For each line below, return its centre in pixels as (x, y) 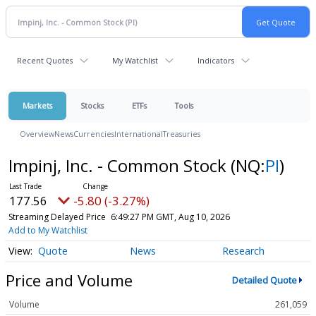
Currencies (94, 134)
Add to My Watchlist (48, 230)
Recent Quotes (45, 60)
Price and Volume (69, 280)
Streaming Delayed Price (57, 217)
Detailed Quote (264, 280)
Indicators (216, 60)
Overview (37, 134)
